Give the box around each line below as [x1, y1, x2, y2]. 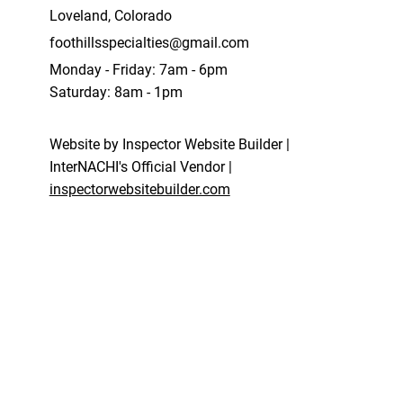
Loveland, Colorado [49, 6, 172, 24]
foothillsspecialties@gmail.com [49, 33, 249, 51]
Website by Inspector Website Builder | [49, 135, 290, 153]
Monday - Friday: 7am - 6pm [49, 60, 228, 78]
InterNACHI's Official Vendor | [49, 157, 232, 175]
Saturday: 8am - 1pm [49, 83, 183, 101]
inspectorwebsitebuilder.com [49, 180, 230, 198]
